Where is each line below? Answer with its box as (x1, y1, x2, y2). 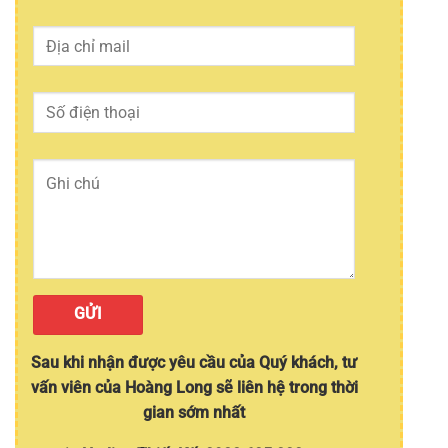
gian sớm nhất (143, 403, 245, 423)
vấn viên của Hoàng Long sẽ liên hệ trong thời (30, 378, 358, 398)
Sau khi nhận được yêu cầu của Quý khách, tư (31, 353, 357, 373)
